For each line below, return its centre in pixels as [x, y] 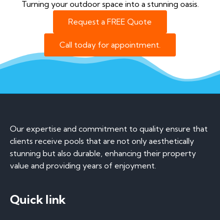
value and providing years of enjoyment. [83, 165]
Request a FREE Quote [110, 22]
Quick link [38, 199]
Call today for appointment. [110, 45]
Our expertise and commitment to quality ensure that [109, 129]
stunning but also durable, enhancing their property [103, 153]
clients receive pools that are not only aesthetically [102, 141]
